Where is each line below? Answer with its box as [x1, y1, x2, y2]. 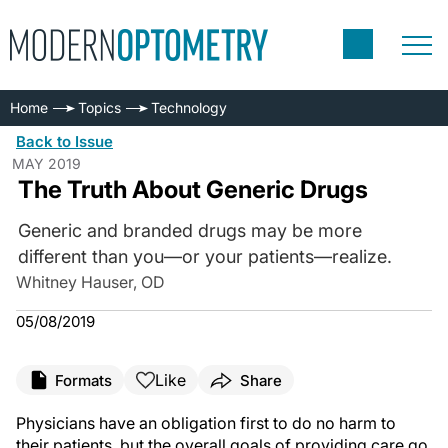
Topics [78, 99, 121, 116]
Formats [55, 370, 112, 390]
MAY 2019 [12, 155, 81, 172]
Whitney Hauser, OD [16, 272, 165, 292]
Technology [151, 99, 227, 116]
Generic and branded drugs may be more [17, 220, 362, 241]
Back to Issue [16, 132, 113, 151]
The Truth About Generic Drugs [17, 175, 368, 204]
